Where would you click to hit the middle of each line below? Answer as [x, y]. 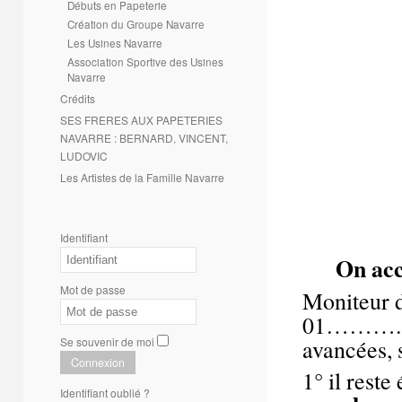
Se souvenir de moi [107, 341]
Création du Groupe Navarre [136, 24]
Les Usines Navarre [115, 43]
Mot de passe [93, 289]
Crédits [78, 98]
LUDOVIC [84, 156]
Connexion [98, 363]
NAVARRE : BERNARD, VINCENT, [144, 138]
